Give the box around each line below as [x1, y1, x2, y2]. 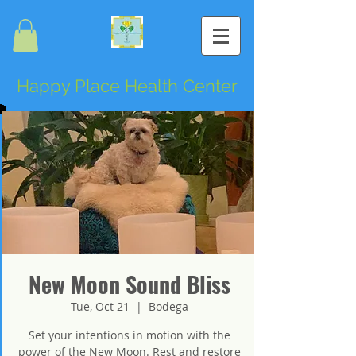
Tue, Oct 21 [71, 298, 130, 314]
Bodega [149, 298, 188, 314]
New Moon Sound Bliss [29, 267, 230, 300]
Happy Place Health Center [17, 75, 238, 96]
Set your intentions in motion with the [29, 327, 230, 342]
